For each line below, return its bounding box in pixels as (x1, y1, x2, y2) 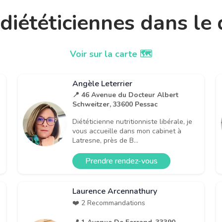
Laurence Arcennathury (72, 185, 157, 197)
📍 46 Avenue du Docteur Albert (72, 90, 178, 100)
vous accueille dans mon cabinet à (72, 126, 181, 136)
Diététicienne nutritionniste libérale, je (72, 116, 192, 126)
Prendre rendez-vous (85, 155, 158, 166)
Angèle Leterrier (72, 78, 132, 89)
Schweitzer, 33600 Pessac (72, 99, 158, 109)
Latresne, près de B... (72, 135, 138, 145)
